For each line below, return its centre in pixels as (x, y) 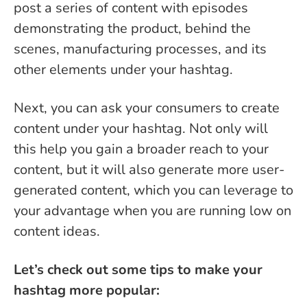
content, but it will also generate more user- (149, 170)
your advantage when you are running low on (152, 211)
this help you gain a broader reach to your (141, 149)
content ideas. (59, 232)
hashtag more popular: (87, 291)
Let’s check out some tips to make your (138, 270)
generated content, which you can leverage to (153, 191)
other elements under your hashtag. (125, 70)
